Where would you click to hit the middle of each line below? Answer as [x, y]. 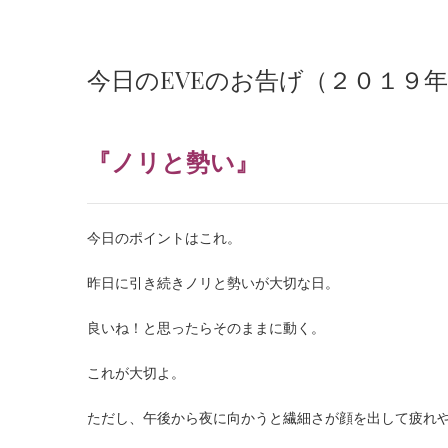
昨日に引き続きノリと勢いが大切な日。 [213, 282]
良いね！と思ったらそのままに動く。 [206, 327]
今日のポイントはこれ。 [164, 237]
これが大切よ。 [136, 372]
